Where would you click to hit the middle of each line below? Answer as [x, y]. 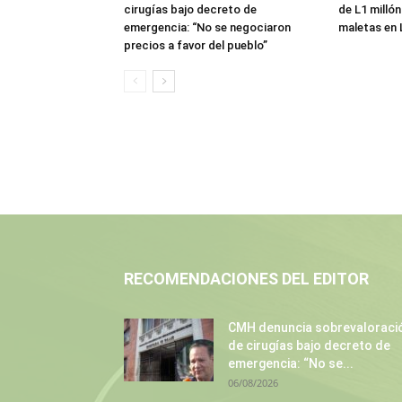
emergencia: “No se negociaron [207, 27]
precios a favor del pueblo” [196, 45]
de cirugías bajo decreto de [309, 345]
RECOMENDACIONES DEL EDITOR [246, 279]
